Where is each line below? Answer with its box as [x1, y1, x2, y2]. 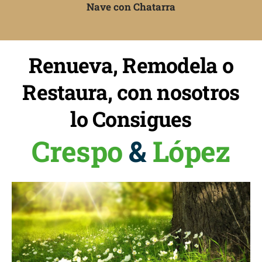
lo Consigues [70, 105, 192, 133]
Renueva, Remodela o [28, 51, 234, 79]
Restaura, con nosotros [22, 78, 240, 106]
